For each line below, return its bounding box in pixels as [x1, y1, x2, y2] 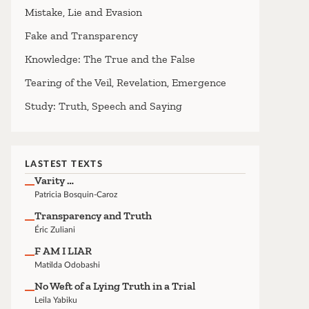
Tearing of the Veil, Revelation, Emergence [25, 75, 226, 89]
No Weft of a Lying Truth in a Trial [34, 279, 196, 292]
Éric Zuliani [34, 225, 76, 234]
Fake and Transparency [25, 28, 138, 42]
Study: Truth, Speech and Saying [25, 99, 182, 112]
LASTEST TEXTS [25, 159, 103, 168]
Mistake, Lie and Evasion [25, 5, 142, 19]
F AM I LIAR [34, 243, 92, 257]
